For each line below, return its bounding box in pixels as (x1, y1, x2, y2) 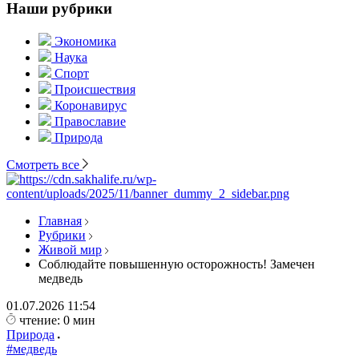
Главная (38, 214, 82, 228)
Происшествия (54, 83, 135, 96)
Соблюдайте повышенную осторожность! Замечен (38, 257, 315, 271)
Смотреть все (6, 158, 83, 171)
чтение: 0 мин (19, 313, 95, 327)
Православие (54, 115, 126, 128)
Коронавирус (54, 99, 127, 112)
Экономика (54, 34, 116, 48)
